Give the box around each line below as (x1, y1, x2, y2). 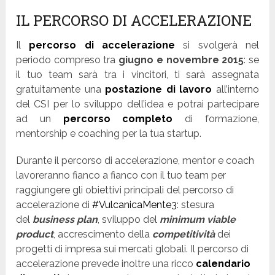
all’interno (212, 83, 259, 96)
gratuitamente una (16, 83, 106, 96)
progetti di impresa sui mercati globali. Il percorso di (16, 243, 249, 255)
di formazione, (172, 113, 259, 125)
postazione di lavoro (105, 83, 212, 96)
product (16, 228, 54, 241)
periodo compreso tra (16, 54, 119, 66)
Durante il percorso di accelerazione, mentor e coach (16, 155, 255, 167)
